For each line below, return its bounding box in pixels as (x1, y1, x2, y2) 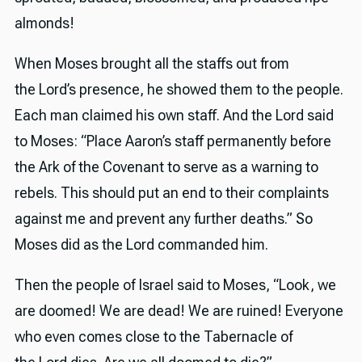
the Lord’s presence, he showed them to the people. (14, 81, 343, 99)
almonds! (14, 15, 74, 32)
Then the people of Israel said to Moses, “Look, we (14, 276, 336, 293)
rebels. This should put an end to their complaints (14, 184, 329, 202)
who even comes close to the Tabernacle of (14, 328, 293, 345)
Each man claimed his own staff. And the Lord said (14, 107, 334, 124)
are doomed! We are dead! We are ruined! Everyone (14, 302, 343, 319)
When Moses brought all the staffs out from (14, 55, 289, 73)
